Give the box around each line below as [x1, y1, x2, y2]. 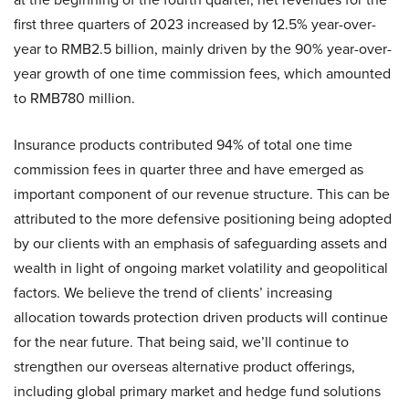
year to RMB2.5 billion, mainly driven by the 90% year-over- [14, 38, 392, 60]
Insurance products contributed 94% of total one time [14, 134, 352, 156]
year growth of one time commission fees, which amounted [14, 63, 391, 85]
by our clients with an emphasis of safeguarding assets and [14, 233, 387, 255]
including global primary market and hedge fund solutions [14, 381, 381, 403]
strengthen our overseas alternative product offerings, [14, 356, 355, 378]
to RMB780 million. [14, 88, 135, 110]
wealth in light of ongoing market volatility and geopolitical [14, 257, 388, 279]
